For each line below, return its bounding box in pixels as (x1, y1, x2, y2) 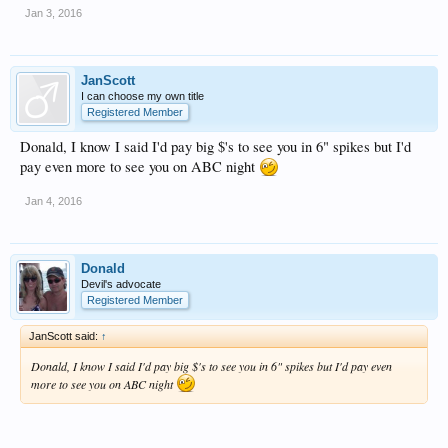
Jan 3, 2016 (25, 6, 82, 19)
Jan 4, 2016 (25, 194, 82, 207)
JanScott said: (29, 329, 101, 342)
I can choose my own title (81, 89, 204, 102)
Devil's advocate (81, 277, 161, 290)
